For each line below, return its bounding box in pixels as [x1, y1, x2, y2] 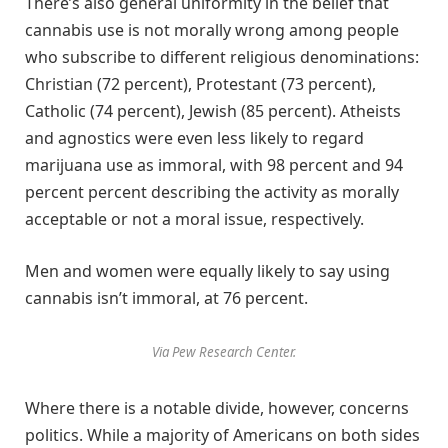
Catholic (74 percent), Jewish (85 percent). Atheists [25, 99, 401, 122]
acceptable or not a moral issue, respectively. [25, 207, 364, 230]
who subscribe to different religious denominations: [25, 45, 419, 68]
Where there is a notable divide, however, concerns [25, 397, 409, 420]
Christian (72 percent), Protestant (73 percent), [25, 72, 376, 95]
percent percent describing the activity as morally [25, 180, 399, 203]
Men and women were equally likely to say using [25, 259, 390, 282]
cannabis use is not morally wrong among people [25, 18, 399, 41]
